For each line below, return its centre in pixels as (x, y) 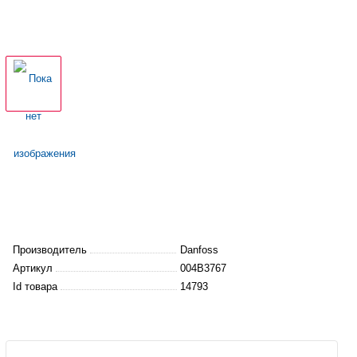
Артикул (34, 268)
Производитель (51, 249)
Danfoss (199, 249)
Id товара (36, 286)
